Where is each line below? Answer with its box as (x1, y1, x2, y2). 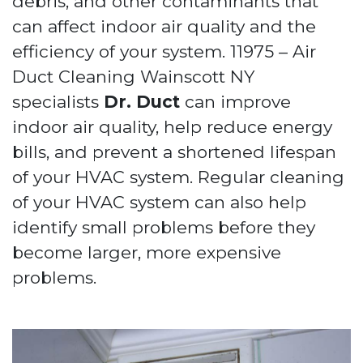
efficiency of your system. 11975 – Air (12, 41, 316, 62)
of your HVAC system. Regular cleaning (12, 167, 344, 187)
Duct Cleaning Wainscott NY (12, 66, 254, 87)
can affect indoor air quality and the (12, 16, 316, 36)
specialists (12, 92, 104, 112)
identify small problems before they (12, 217, 315, 237)
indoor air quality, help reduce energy (12, 117, 332, 137)
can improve (180, 92, 291, 112)
